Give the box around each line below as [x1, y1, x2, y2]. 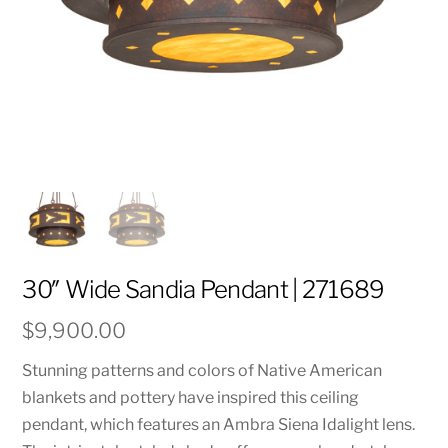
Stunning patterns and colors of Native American [22, 360, 383, 380]
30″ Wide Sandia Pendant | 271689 [22, 275, 385, 305]
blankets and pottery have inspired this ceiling [22, 387, 360, 407]
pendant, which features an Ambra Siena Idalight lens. [22, 414, 416, 434]
